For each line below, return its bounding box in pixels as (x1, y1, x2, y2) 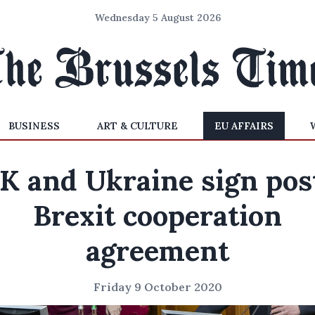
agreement (86, 233, 229, 269)
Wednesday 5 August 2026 (94, 11, 221, 24)
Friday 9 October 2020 (93, 280, 222, 294)
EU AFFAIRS (214, 120, 274, 132)
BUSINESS (8, 120, 60, 132)
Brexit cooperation (33, 198, 282, 233)
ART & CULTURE (96, 120, 178, 132)
